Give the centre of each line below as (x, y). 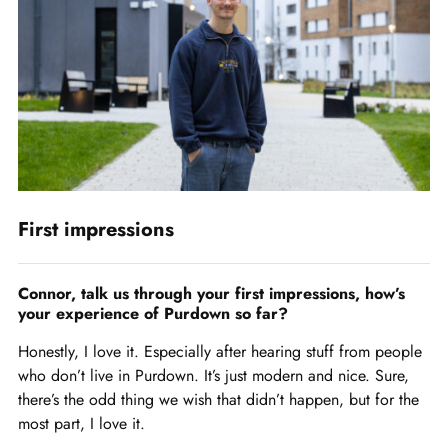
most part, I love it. (81, 423)
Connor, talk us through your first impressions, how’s (211, 293)
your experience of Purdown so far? (153, 313)
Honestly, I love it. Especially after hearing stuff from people (220, 351)
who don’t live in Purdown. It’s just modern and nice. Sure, (213, 375)
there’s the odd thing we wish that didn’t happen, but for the (218, 399)
